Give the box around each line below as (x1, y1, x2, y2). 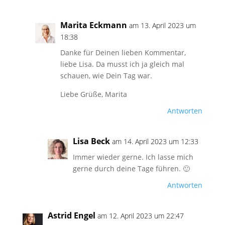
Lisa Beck (72, 136, 110, 147)
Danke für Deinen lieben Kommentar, (60, 48, 186, 57)
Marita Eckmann (60, 20, 127, 31)
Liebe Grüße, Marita (60, 89, 127, 99)
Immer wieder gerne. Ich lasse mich (72, 152, 193, 162)
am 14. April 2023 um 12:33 (111, 137, 198, 146)
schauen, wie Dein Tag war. (60, 71, 152, 80)
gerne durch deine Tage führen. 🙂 (72, 164, 190, 173)
